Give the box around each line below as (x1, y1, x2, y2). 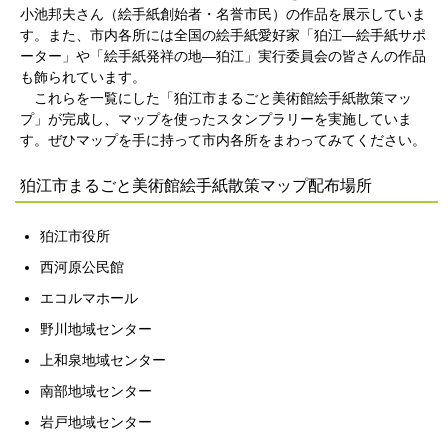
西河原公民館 (40, 259, 180, 275)
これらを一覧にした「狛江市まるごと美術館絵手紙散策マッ (20, 90, 412, 106)
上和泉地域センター (40, 352, 194, 368)
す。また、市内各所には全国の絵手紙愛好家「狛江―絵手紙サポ (20, 27, 426, 43)
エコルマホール (40, 290, 180, 306)
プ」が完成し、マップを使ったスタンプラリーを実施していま (20, 111, 412, 127)
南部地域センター (40, 383, 180, 399)
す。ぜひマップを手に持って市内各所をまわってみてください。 (20, 132, 426, 148)
